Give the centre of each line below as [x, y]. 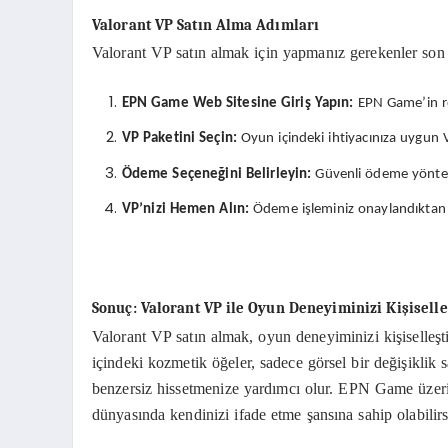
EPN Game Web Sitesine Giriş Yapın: [237, 103]
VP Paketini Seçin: [179, 139]
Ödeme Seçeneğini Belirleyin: [216, 174]
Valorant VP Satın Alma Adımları [205, 25]
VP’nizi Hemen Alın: [185, 210]
